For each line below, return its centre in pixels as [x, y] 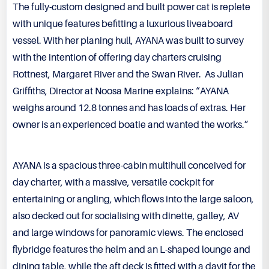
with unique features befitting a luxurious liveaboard [123, 24]
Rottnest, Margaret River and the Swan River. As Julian [128, 75]
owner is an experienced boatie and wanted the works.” [131, 125]
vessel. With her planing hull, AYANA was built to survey [128, 41]
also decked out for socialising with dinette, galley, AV [126, 216]
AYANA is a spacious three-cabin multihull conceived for [129, 166]
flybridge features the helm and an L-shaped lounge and [131, 250]
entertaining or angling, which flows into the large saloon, [133, 200]
